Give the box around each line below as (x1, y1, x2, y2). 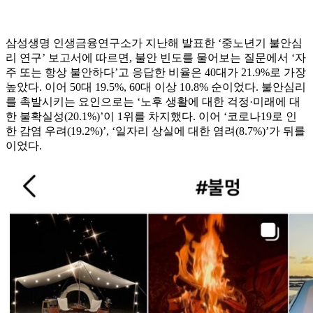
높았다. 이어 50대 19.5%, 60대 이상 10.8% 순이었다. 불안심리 (6, 81, 306, 94)
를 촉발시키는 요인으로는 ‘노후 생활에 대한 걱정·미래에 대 (6, 96, 300, 108)
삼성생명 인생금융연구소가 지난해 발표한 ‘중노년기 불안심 (6, 37, 303, 50)
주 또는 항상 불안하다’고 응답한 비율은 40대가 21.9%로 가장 (6, 66, 306, 79)
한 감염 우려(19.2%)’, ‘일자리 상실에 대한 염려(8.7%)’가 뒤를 (6, 125, 305, 138)
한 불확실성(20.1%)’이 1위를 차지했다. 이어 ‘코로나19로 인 (6, 110, 297, 123)
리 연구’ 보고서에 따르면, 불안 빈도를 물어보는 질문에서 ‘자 (6, 52, 306, 64)
